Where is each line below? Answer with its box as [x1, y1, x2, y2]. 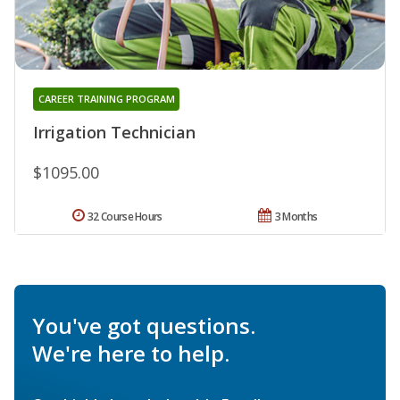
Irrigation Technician [33, 121, 196, 144]
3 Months [274, 209, 318, 225]
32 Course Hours [87, 209, 162, 225]
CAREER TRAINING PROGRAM [37, 92, 175, 106]
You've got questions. [32, 311, 255, 341]
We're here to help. [32, 338, 229, 369]
